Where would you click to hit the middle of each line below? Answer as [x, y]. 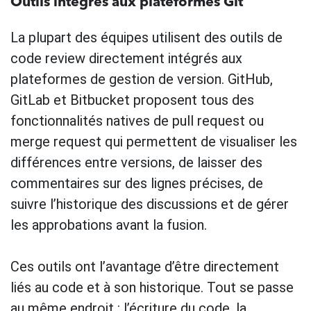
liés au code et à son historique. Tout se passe [152, 287]
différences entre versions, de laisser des [136, 162]
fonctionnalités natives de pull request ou [137, 120]
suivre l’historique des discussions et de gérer [150, 204]
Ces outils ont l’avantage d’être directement [145, 266]
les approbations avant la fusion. [109, 225]
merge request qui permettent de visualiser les [154, 141]
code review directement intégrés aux [126, 58]
